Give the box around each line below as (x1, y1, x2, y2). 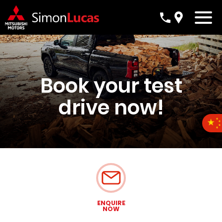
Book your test (40, 71, 182, 100)
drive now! (58, 93, 164, 121)
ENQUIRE (97, 198, 125, 207)
